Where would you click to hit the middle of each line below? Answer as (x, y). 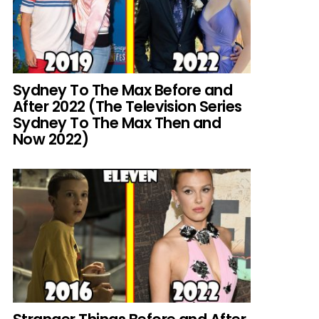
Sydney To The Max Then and (117, 122)
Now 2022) (51, 139)
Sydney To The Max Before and (123, 90)
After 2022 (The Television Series (127, 106)
